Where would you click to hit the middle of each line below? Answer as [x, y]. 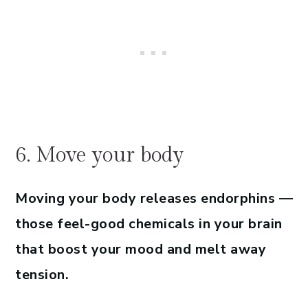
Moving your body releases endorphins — [154, 199]
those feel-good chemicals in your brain [149, 224]
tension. [42, 275]
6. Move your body [99, 156]
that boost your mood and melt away [141, 250]
